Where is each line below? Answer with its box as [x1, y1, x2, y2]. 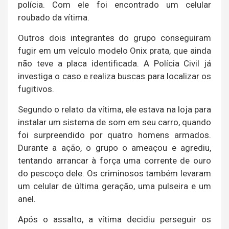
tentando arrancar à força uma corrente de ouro [18, 155, 211, 166]
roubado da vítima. [18, 12, 89, 22]
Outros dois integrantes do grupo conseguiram [18, 32, 211, 43]
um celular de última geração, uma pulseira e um [18, 180, 211, 191]
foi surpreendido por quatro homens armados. [18, 129, 211, 140]
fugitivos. [18, 83, 54, 94]
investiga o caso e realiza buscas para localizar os [18, 71, 211, 81]
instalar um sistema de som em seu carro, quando [18, 117, 211, 127]
